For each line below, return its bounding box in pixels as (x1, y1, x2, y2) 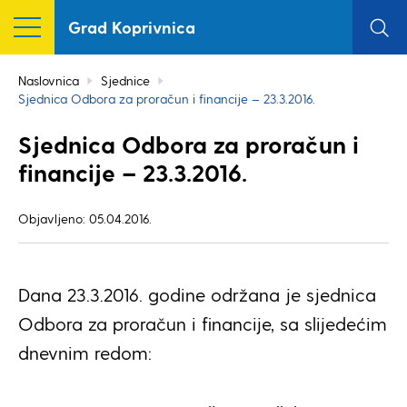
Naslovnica (18, 73, 79, 88)
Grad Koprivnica (68, 17, 195, 36)
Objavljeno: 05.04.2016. (18, 211, 152, 226)
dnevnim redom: (18, 342, 152, 363)
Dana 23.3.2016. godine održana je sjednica (18, 283, 376, 305)
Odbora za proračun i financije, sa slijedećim (18, 313, 387, 334)
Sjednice (101, 73, 150, 88)
